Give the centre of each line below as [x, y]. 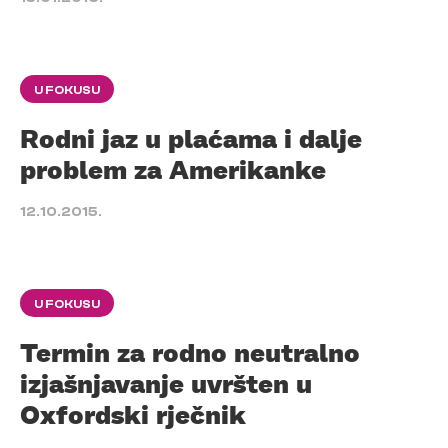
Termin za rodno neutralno [190, 352]
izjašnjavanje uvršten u [166, 383]
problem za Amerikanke [173, 169]
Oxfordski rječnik [133, 414]
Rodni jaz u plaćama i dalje [191, 138]
